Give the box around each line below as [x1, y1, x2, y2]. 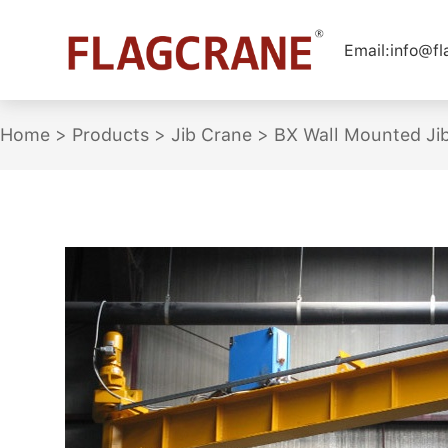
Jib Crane [171, 124, 252, 145]
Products [72, 124, 149, 145]
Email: [344, 40, 390, 60]
